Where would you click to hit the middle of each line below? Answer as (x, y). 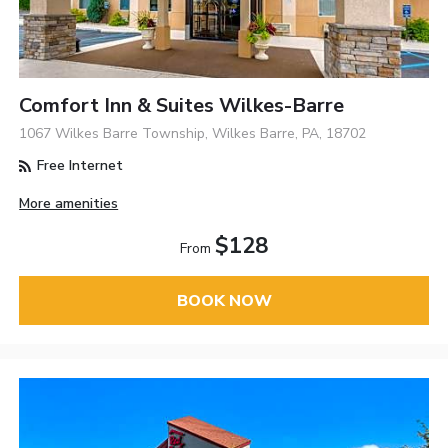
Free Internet (78, 166)
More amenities (69, 204)
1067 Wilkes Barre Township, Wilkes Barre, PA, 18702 (193, 134)
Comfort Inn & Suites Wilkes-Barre (182, 106)
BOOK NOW (224, 300)
